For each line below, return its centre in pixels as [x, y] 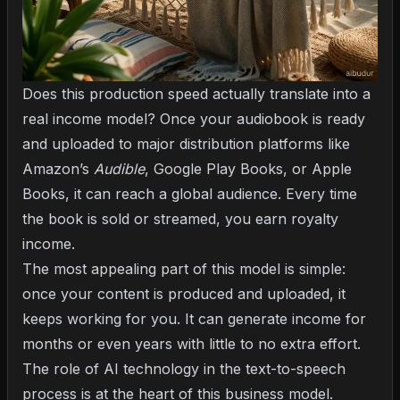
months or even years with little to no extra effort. [192, 344]
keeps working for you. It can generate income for [194, 319]
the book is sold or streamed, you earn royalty [180, 219]
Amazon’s [58, 169]
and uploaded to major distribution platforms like [186, 144]
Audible [119, 169]
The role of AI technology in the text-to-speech [184, 369]
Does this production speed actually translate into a [196, 94]
